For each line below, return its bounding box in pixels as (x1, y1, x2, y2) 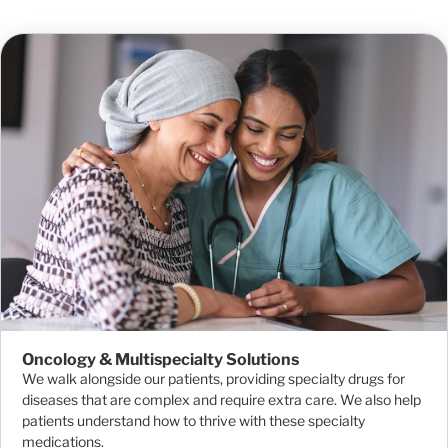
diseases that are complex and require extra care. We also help (22, 391, 421, 409)
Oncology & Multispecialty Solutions (22, 350, 299, 370)
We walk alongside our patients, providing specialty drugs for (22, 370, 405, 388)
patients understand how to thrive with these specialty (22, 412, 365, 430)
